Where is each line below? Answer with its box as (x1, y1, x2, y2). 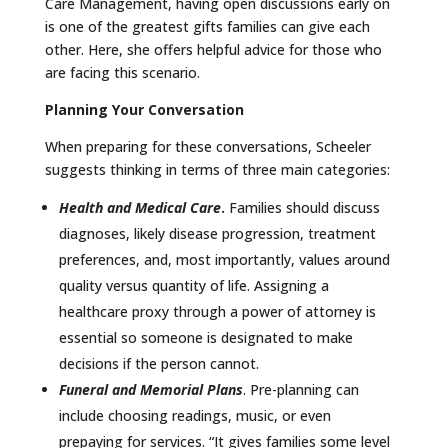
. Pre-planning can (242, 379, 359, 399)
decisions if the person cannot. (58, 353, 259, 373)
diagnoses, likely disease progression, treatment (58, 223, 376, 243)
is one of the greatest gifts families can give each (44, 16, 370, 36)
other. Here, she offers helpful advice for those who (44, 39, 382, 59)
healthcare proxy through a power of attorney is (58, 301, 376, 321)
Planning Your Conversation (44, 99, 244, 119)
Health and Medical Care (58, 197, 221, 217)
